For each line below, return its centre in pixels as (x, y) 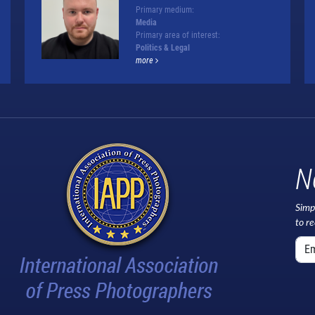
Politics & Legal (162, 47)
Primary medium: (165, 9)
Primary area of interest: (178, 35)
